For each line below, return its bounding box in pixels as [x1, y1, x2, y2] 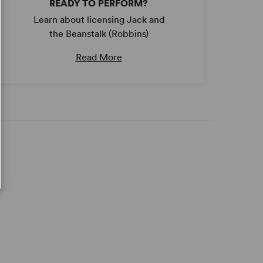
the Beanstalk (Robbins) [49, 28, 149, 40]
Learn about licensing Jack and [33, 14, 164, 26]
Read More [75, 52, 122, 63]
